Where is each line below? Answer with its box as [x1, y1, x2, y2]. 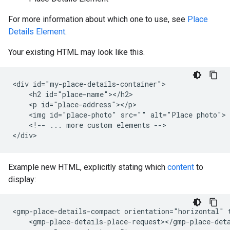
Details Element [8, 27, 65, 36]
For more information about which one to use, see [8, 14, 187, 24]
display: [8, 175, 36, 184]
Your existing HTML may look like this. [8, 47, 145, 57]
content [167, 162, 194, 172]
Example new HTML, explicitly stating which [8, 162, 167, 172]
